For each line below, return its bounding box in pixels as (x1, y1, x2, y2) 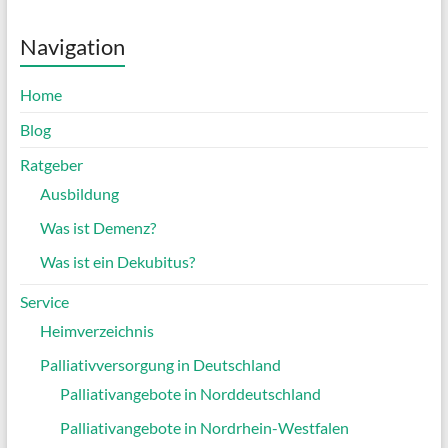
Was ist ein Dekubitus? (39, 252, 195, 272)
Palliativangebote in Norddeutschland (59, 384, 321, 404)
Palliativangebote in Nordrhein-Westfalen (59, 418, 349, 438)
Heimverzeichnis (39, 321, 154, 341)
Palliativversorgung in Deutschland (39, 355, 281, 375)
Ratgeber (19, 155, 83, 175)
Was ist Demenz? (39, 218, 156, 238)
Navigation (19, 33, 125, 61)
